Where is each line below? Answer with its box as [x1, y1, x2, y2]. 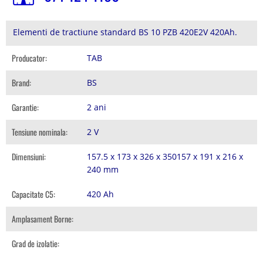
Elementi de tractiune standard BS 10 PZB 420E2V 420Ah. [13, 26, 237, 38]
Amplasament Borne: [12, 213, 73, 225]
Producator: [12, 52, 47, 64]
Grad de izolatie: [12, 237, 59, 249]
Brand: [12, 76, 31, 89]
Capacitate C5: [12, 188, 55, 200]
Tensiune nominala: [12, 126, 68, 138]
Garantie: [12, 101, 39, 113]
